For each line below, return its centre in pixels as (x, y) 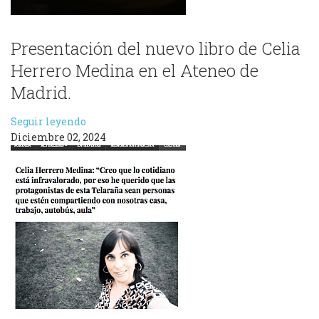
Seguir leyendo (48, 121)
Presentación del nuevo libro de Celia (156, 48)
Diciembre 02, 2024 (58, 137)
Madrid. (41, 93)
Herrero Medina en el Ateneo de (135, 70)
